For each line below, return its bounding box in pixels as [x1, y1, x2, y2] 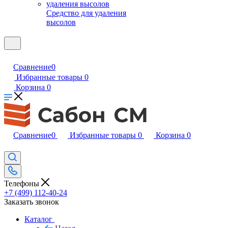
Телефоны [4, 179, 41, 188]
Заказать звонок [4, 197, 59, 206]
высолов [46, 18, 76, 26]
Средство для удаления [46, 9, 126, 17]
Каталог [24, 214, 52, 223]
